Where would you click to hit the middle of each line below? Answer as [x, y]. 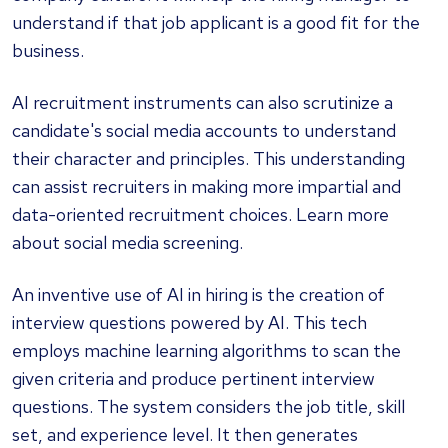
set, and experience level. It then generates [185, 434]
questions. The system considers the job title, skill [208, 406]
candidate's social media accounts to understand [204, 130]
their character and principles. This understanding [208, 158]
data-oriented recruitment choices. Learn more [200, 214]
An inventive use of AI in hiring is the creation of [198, 294]
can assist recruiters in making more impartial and [206, 186]
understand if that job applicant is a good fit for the [216, 22]
